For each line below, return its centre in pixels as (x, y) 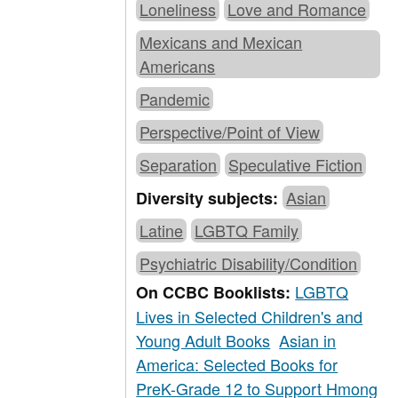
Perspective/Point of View (230, 132)
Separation (179, 165)
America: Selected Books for (237, 365)
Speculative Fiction (296, 165)
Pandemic (175, 99)
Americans (178, 66)
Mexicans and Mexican (221, 42)
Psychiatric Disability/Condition (249, 263)
